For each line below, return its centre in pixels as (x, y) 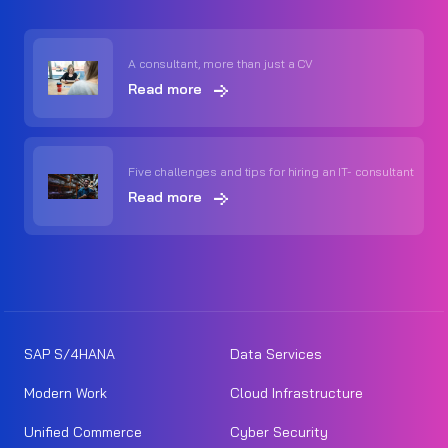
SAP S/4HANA (69, 354)
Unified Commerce (83, 432)
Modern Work (65, 393)
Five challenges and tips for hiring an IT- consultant (271, 172)
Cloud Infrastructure (296, 393)
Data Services (276, 354)
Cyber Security (279, 432)
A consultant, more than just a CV (221, 64)
